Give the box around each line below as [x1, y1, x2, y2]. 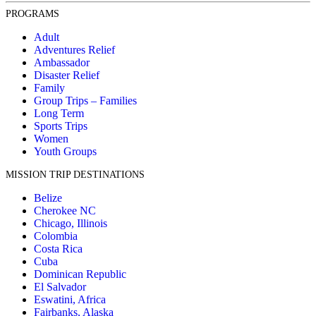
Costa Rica [34, 242, 83, 255]
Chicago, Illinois [34, 217, 107, 229]
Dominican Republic [34, 267, 126, 280]
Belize [34, 191, 62, 204]
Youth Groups [34, 145, 97, 157]
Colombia [34, 229, 78, 242]
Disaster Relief [34, 68, 99, 81]
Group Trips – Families [34, 94, 137, 107]
